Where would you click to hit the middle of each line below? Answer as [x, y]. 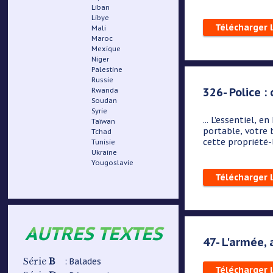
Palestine [107, 69]
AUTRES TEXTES [93, 233]
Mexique [106, 49]
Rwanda [105, 90]
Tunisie [104, 142]
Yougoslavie [113, 163]
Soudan [105, 101]
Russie [103, 80]
